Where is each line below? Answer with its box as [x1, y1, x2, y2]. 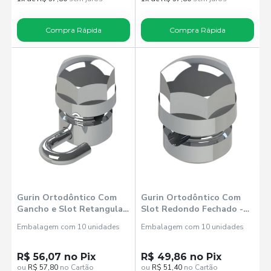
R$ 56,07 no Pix [17, 251, 96, 263]
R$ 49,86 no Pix [141, 251, 221, 263]
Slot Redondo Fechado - [141, 203, 243, 215]
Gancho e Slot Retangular [17, 203, 127, 215]
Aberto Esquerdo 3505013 [17, 215, 125, 227]
